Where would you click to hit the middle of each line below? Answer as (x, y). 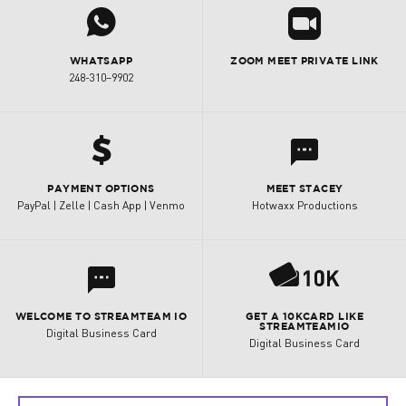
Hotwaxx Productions (304, 205)
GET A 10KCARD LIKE (304, 317)
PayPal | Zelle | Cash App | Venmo (101, 205)
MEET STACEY (304, 189)
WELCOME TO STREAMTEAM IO (101, 317)
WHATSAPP (101, 62)
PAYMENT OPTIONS (101, 189)
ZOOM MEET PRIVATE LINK (304, 62)
